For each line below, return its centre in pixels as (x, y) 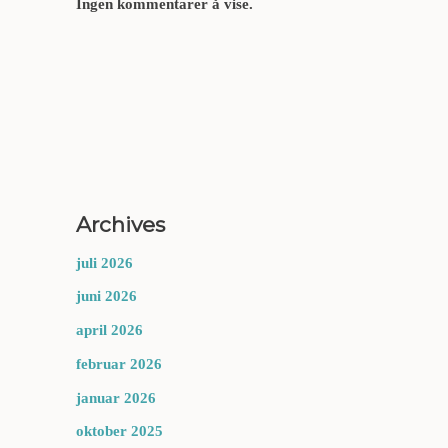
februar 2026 (119, 363)
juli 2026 (104, 262)
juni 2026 (106, 296)
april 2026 (109, 330)
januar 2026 (116, 397)
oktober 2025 (119, 431)
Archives (120, 224)
